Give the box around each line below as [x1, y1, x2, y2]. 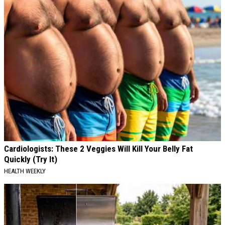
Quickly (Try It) [4, 154, 57, 164]
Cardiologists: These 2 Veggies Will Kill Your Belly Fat [4, 143, 193, 154]
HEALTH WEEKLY [4, 167, 46, 175]
